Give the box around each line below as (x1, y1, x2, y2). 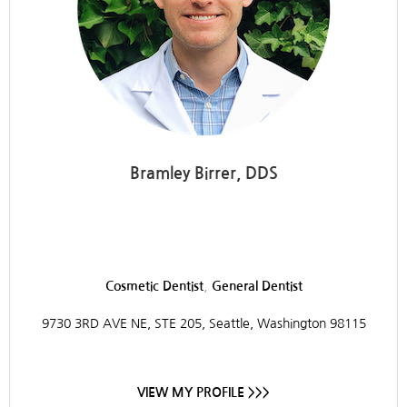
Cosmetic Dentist (104, 279, 203, 293)
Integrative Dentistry (25, 216, 294, 246)
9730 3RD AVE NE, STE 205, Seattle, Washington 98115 (41, 316, 366, 330)
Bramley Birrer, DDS (129, 164, 278, 182)
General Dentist (211, 279, 303, 293)
